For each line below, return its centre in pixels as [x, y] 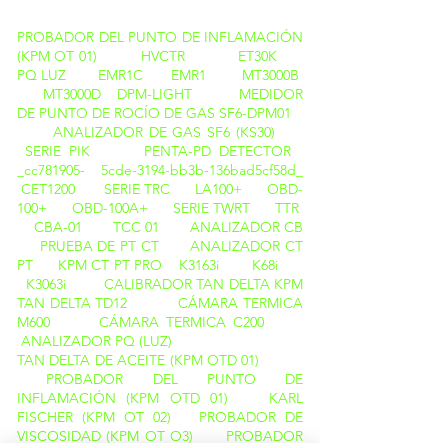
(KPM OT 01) [59, 56]
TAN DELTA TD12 [79, 303]
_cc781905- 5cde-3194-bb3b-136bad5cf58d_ [160, 170]
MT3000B [270, 75]
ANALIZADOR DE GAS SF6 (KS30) [164, 132]
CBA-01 [58, 227]
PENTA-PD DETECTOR [196, 151]
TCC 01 [136, 227]
